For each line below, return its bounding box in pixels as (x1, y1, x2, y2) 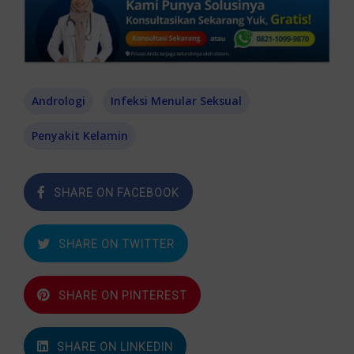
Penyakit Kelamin (32, 127, 128, 143)
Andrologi (32, 92, 85, 108)
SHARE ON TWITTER (58, 237, 175, 250)
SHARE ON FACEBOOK (54, 186, 179, 199)
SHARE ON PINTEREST (58, 288, 187, 302)
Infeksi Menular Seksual (111, 92, 242, 108)
